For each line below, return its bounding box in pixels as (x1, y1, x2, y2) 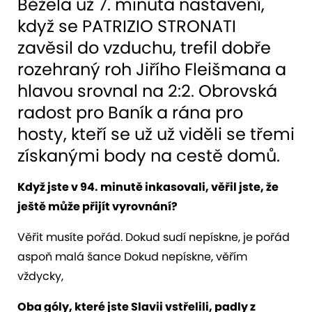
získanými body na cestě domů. (17, 143, 280, 167)
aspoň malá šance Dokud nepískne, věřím (17, 248, 247, 265)
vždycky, (17, 267, 63, 284)
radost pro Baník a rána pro (17, 100, 243, 124)
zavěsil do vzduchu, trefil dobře (17, 36, 271, 59)
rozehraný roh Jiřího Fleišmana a (17, 57, 286, 81)
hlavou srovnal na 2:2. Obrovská (17, 79, 277, 102)
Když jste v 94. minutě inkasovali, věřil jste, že (17, 178, 279, 195)
